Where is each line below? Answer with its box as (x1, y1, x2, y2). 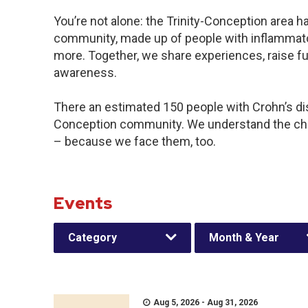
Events (54, 192, 112, 214)
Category (68, 231, 117, 244)
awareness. (54, 65, 117, 80)
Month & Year (209, 231, 279, 244)
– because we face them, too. (54, 134, 216, 148)
